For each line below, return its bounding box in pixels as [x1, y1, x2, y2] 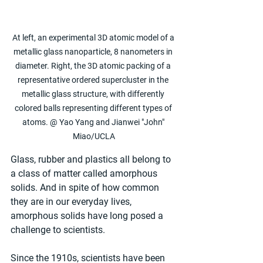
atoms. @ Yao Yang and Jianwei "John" [22, 117, 166, 127]
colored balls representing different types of [14, 103, 174, 113]
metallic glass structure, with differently [22, 89, 166, 99]
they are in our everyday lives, [11, 196, 134, 208]
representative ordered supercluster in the [18, 75, 170, 85]
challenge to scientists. [11, 224, 105, 236]
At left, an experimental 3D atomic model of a [12, 33, 176, 43]
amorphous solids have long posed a [11, 210, 166, 222]
